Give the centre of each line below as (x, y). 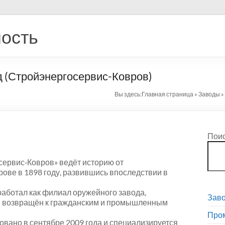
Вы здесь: (128, 94)
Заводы (209, 94)
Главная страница (167, 94)
